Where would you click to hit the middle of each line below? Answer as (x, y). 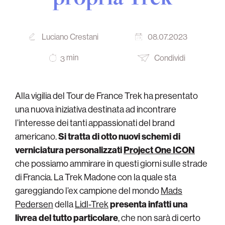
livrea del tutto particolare (67, 217)
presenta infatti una (149, 204)
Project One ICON (159, 150)
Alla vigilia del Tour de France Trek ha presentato (106, 95)
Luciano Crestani (70, 37)
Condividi (170, 58)
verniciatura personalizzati (69, 150)
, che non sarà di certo (159, 217)
